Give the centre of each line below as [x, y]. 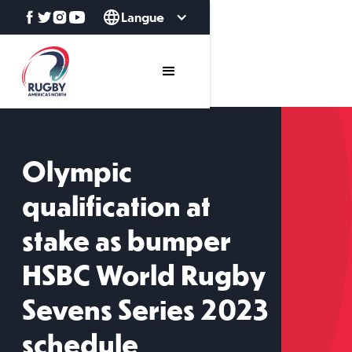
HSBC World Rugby [144, 278]
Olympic [77, 174]
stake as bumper [126, 243]
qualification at [116, 209]
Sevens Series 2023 [145, 312]
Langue [143, 17]
